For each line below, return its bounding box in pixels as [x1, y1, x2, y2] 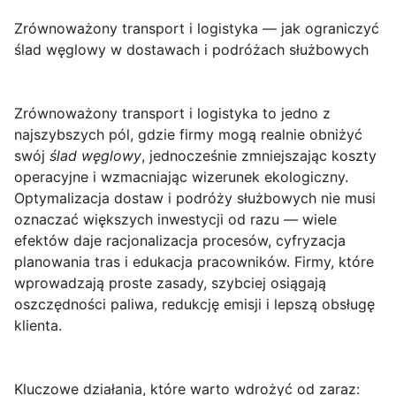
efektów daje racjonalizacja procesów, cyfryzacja [14, 232, 346, 249]
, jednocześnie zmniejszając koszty [141, 147, 377, 164]
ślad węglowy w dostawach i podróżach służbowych [14, 41, 369, 58]
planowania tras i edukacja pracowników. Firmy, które [14, 253, 374, 270]
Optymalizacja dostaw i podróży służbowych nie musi [14, 189, 376, 207]
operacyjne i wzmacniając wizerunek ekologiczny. [14, 168, 348, 186]
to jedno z [258, 104, 331, 122]
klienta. [14, 316, 62, 334]
